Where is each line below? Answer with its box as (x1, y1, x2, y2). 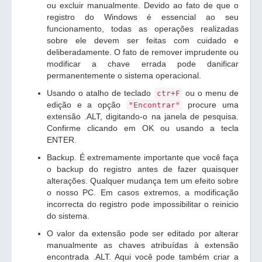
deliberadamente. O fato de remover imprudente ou (47, 47, 239, 57)
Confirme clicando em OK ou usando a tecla (47, 123, 239, 133)
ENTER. (47, 135, 77, 144)
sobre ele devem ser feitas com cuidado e (47, 36, 239, 45)
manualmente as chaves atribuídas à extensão (47, 240, 239, 250)
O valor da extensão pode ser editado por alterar (47, 229, 239, 238)
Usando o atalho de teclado (47, 88, 154, 98)
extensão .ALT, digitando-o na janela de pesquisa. (47, 112, 239, 121)
